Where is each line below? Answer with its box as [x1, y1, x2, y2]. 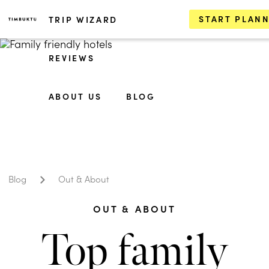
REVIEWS [48, 52, 95, 64]
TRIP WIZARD [48, 13, 118, 25]
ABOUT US [48, 90, 102, 102]
